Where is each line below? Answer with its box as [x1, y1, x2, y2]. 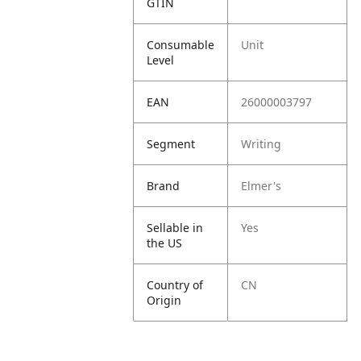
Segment [147, 136, 196, 151]
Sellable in [147, 220, 204, 235]
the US [147, 235, 183, 251]
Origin [147, 293, 182, 308]
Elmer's [241, 178, 282, 193]
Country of [147, 277, 204, 293]
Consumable [147, 37, 215, 52]
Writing [241, 136, 282, 151]
